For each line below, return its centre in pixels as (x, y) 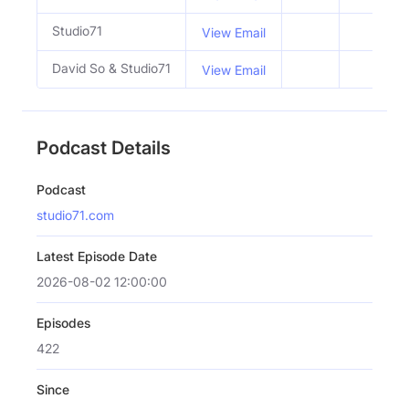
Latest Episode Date (97, 256)
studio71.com (75, 215)
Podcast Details (104, 147)
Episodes (63, 322)
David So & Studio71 (111, 68)
